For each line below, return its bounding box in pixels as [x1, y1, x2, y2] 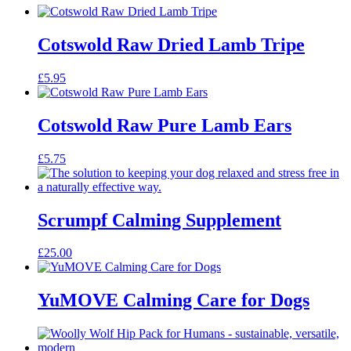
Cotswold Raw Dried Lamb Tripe [38, 34, 305, 55]
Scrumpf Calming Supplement [38, 209, 281, 230]
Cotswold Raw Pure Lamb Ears [38, 114, 291, 136]
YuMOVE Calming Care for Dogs [38, 290, 309, 311]
